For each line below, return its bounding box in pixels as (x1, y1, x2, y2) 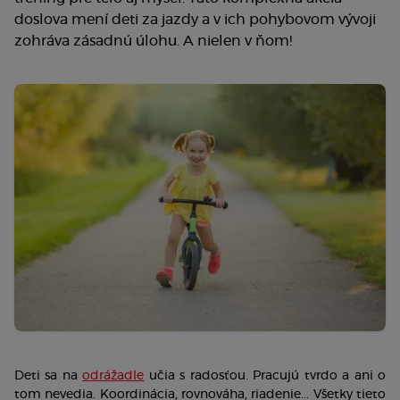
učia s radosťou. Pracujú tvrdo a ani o (144, 370, 387, 383)
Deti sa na (14, 370, 83, 383)
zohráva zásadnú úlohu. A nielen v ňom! (14, 34, 292, 48)
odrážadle (82, 370, 145, 383)
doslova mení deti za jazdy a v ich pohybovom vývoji (14, 12, 376, 27)
